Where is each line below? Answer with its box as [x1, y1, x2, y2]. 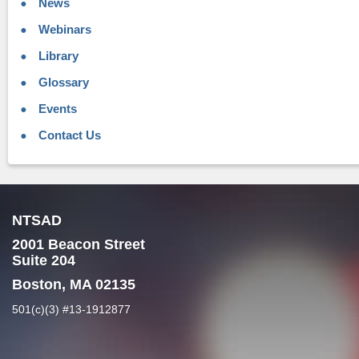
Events [35, 101, 77, 115]
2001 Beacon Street [12, 236, 145, 252]
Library [35, 49, 79, 63]
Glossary [35, 75, 89, 90]
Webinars [35, 22, 91, 37]
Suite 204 [12, 252, 75, 268]
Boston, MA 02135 [12, 276, 135, 292]
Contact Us [35, 127, 101, 142]
